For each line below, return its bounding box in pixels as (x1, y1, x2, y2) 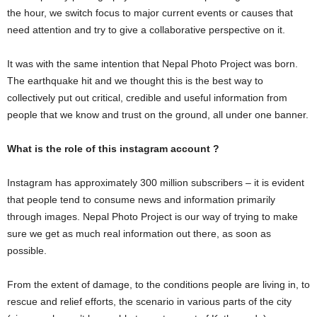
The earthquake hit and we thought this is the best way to (7, 75, 263, 86)
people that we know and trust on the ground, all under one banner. (7, 109, 309, 120)
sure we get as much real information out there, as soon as (7, 228, 271, 239)
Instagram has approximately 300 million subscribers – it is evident (7, 177, 304, 188)
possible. (7, 245, 47, 256)
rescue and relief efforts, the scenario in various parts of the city (7, 296, 292, 307)
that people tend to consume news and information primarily (7, 194, 275, 205)
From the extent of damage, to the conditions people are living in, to (7, 279, 310, 290)
